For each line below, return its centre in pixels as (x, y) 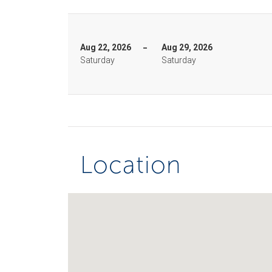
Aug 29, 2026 (187, 47)
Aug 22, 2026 (106, 47)
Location (131, 165)
